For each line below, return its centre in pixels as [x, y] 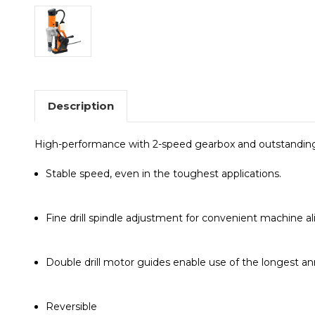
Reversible [72, 306]
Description [81, 105]
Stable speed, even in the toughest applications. [164, 173]
